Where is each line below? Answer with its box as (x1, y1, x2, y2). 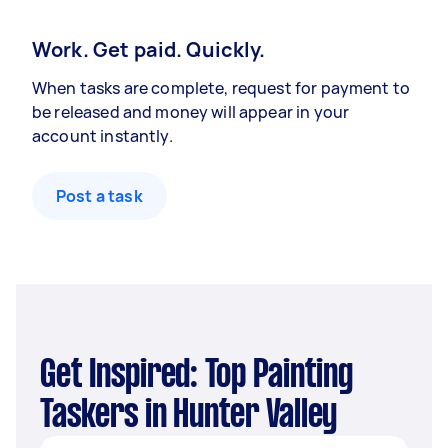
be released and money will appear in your (32, 101, 350, 123)
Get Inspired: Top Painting (40, 358, 56, 394)
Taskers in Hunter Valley (40, 398, 337, 434)
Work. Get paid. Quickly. (32, 36, 266, 63)
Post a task (56, 185, 143, 207)
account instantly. (32, 125, 173, 147)
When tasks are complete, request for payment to (32, 77, 411, 99)
